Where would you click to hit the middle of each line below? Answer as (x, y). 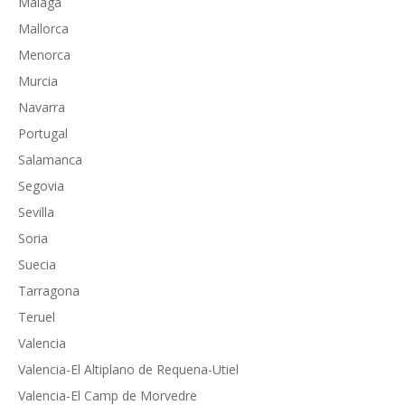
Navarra (42, 107)
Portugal (43, 133)
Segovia (41, 185)
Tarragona (49, 290)
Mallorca (43, 28)
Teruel (37, 316)
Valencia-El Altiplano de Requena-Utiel (128, 369)
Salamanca (50, 159)
